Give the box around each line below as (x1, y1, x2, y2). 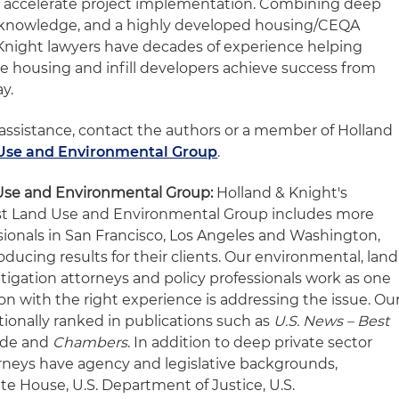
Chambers (53, 334, 128, 351)
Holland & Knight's (213, 184, 348, 201)
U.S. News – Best (273, 313, 390, 330)
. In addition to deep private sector (127, 334, 373, 351)
